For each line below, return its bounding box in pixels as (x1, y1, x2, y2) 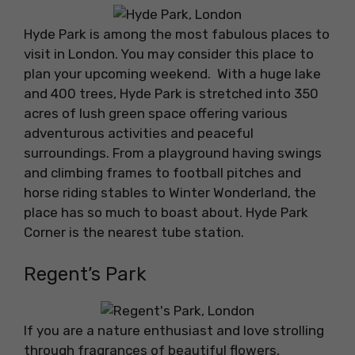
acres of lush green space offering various (24, 105, 288, 122)
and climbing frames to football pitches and (24, 165, 301, 181)
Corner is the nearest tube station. (24, 224, 244, 241)
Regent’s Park (24, 262, 147, 285)
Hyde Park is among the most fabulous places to (24, 26, 330, 43)
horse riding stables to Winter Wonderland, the (24, 185, 316, 201)
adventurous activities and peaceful (24, 125, 254, 142)
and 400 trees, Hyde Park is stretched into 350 (24, 86, 319, 102)
